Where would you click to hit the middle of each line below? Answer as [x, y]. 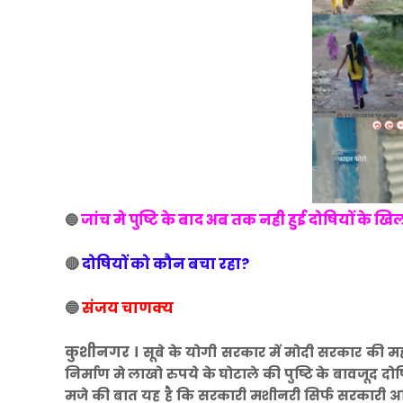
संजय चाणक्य [128, 309]
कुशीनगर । [102, 353]
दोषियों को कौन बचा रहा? [164, 264]
